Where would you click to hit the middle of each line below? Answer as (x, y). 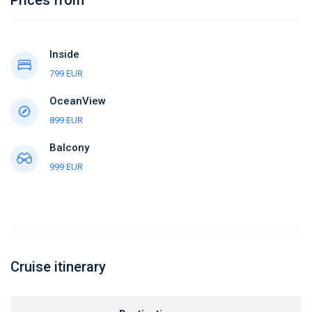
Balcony (69, 147)
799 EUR (66, 73)
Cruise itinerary (58, 266)
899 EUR (66, 120)
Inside (64, 54)
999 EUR (66, 166)
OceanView (78, 101)
